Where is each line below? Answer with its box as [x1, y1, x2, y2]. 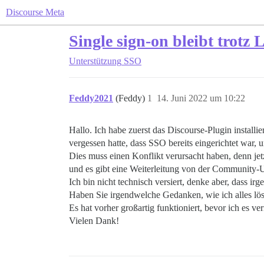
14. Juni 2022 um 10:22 [157, 93, 245, 103]
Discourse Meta [6, 7, 64, 17]
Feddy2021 [69, 93, 113, 103]
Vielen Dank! [69, 216, 119, 226]
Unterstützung [69, 56, 121, 66]
